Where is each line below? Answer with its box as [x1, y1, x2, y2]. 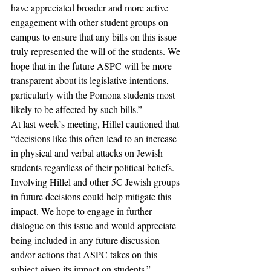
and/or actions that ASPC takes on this [11, 248, 160, 261]
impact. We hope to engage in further [11, 204, 154, 217]
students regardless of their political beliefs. [11, 161, 177, 174]
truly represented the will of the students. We [11, 45, 183, 57]
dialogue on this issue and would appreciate [11, 219, 178, 232]
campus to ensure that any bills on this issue [11, 30, 179, 43]
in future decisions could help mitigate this [11, 190, 174, 203]
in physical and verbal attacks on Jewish [11, 146, 165, 159]
